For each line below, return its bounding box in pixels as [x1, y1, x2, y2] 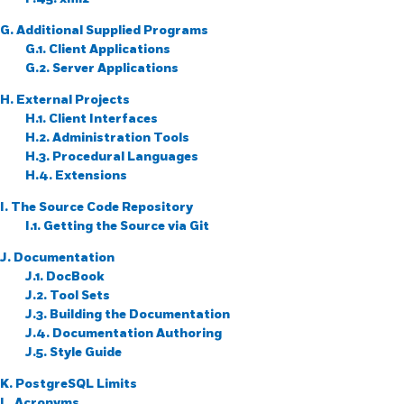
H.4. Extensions [25, 167, 127, 183]
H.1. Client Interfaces [25, 110, 158, 126]
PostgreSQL [15, 375, 96, 391]
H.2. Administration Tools [25, 129, 189, 145]
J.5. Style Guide [25, 344, 122, 360]
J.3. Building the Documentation [25, 306, 230, 322]
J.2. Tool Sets [25, 287, 110, 303]
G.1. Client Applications [25, 41, 170, 57]
